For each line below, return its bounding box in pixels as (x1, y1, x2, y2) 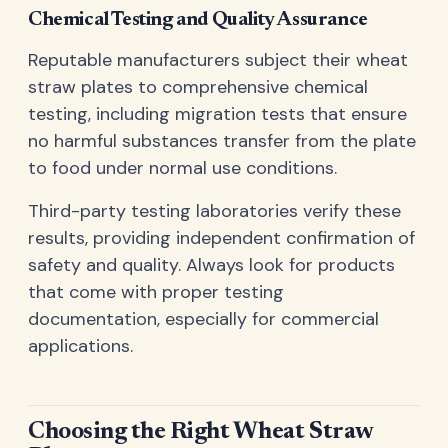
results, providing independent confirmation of (28, 225, 415, 250)
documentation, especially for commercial (28, 306, 379, 331)
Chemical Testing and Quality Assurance (28, 10, 368, 31)
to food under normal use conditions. (28, 155, 337, 180)
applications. (28, 333, 133, 358)
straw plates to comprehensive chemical (28, 74, 368, 99)
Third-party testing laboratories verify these (28, 198, 401, 223)
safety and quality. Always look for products (28, 252, 395, 277)
